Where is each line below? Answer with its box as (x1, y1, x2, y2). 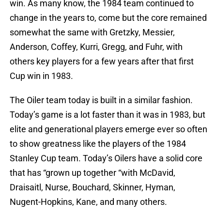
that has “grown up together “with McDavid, (10, 168, 175, 178)
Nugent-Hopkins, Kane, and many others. (10, 197, 167, 207)
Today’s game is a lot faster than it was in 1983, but (10, 109, 205, 120)
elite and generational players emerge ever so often (10, 124, 207, 135)
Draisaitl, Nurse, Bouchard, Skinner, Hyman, (10, 182, 175, 193)
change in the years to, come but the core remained (10, 13, 207, 23)
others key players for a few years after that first (10, 56, 194, 67)
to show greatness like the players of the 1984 (10, 139, 186, 149)
